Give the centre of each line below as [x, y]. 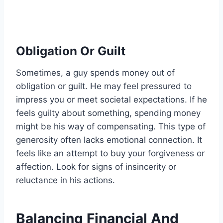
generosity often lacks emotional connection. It [109, 140]
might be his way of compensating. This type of [111, 127]
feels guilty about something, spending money [108, 113]
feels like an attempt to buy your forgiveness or [110, 154]
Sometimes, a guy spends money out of [95, 73]
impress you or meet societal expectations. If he [111, 100]
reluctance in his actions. [65, 180]
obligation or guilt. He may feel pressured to [104, 86]
